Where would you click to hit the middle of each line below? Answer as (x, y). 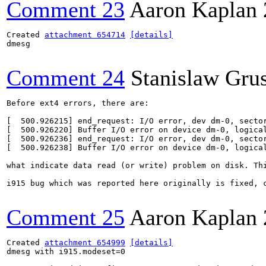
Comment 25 (66, 217)
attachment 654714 (85, 35)
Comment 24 (66, 78)
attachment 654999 (85, 243)
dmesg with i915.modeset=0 (66, 251)
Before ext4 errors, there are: (78, 103)
